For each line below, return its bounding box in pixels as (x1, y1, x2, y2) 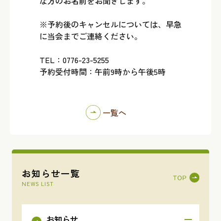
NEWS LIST (22, 181, 54, 187)
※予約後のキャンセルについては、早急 (39, 18, 182, 30)
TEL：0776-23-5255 (39, 54, 109, 66)
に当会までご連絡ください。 (39, 30, 142, 42)
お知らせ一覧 (22, 167, 80, 180)
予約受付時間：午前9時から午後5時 (39, 66, 166, 77)
